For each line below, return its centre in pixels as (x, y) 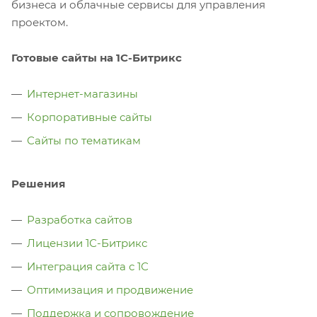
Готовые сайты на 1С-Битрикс (97, 57)
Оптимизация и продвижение (110, 289)
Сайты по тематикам (84, 140)
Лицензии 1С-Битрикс (87, 243)
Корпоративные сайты (90, 117)
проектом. (40, 22)
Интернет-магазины (82, 93)
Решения (38, 183)
